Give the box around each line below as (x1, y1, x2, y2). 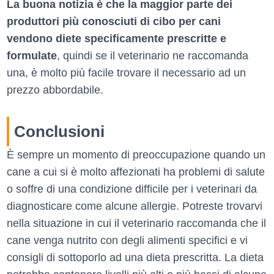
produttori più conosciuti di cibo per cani (7, 15, 221, 28)
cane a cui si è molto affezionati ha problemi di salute (7, 165, 265, 178)
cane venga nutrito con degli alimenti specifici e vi (7, 234, 248, 246)
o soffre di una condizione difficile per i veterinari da (7, 182, 257, 195)
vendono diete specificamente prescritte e (7, 32, 226, 45)
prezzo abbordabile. (7, 83, 103, 96)
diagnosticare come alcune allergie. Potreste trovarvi (7, 199, 262, 212)
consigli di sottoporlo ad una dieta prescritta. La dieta (7, 251, 264, 264)
